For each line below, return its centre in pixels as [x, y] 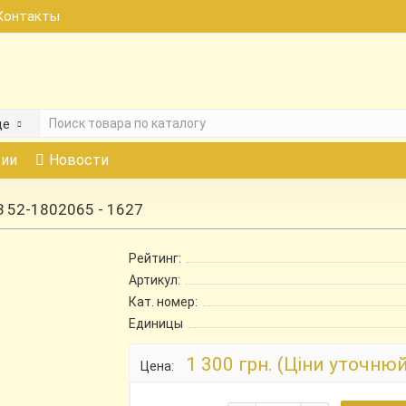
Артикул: [154, 280]
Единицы [155, 324]
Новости [78, 160]
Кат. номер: [163, 302]
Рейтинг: [155, 258]
